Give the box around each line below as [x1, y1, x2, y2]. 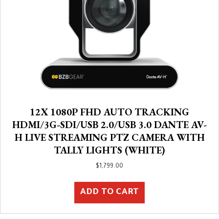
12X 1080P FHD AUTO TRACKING [30, 105, 189, 118]
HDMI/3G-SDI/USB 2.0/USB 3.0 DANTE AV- [12, 118, 207, 131]
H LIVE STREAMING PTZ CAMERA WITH [14, 131, 205, 144]
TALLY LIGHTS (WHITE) [54, 143, 165, 156]
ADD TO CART [80, 187, 139, 197]
